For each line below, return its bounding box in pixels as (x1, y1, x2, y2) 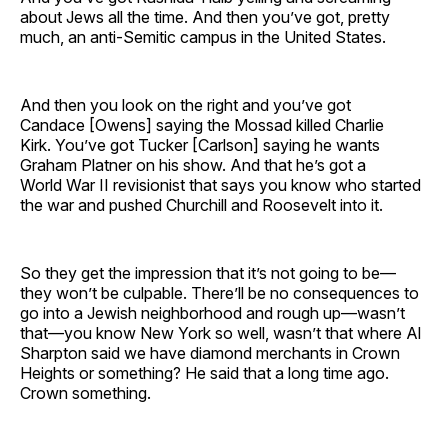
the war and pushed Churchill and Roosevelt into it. (20, 194, 387, 215)
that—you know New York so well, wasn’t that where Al (20, 322, 421, 343)
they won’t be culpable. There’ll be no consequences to (20, 282, 419, 303)
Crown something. (20, 382, 155, 403)
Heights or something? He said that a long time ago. (20, 362, 389, 383)
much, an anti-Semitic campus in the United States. (20, 26, 394, 47)
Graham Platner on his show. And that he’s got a (20, 154, 366, 175)
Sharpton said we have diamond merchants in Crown (20, 342, 400, 363)
